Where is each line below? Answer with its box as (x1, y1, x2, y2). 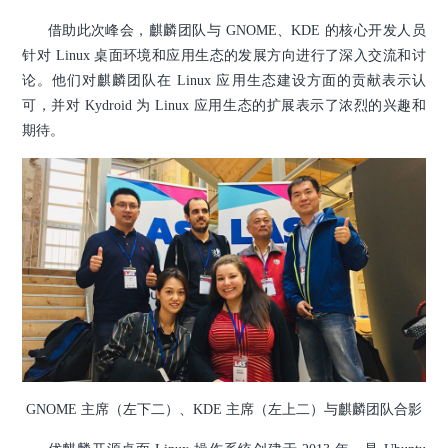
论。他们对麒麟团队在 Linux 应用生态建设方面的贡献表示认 (22, 72, 426, 88)
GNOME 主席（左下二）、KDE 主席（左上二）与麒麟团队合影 (26, 401, 422, 417)
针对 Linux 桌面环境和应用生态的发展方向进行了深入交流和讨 (22, 47, 426, 63)
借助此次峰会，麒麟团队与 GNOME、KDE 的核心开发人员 (47, 22, 426, 38)
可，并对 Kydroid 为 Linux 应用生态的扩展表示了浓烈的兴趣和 (22, 97, 426, 113)
